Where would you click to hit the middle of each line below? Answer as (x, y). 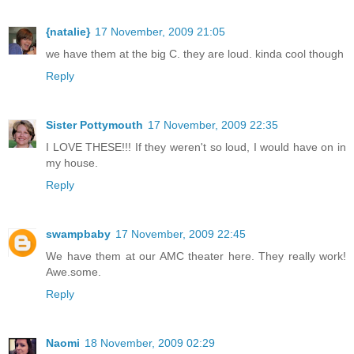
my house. (72, 163)
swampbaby (78, 234)
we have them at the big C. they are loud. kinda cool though (195, 54)
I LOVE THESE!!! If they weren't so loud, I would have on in (196, 147)
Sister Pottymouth (94, 125)
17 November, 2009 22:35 (213, 125)
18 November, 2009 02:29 (150, 343)
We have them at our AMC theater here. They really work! (196, 256)
